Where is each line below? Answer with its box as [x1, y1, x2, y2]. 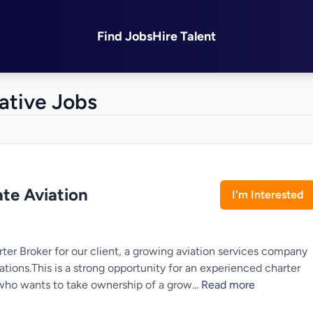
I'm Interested [232, 188, 303, 201]
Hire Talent [152, 29, 216, 44]
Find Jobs [97, 29, 152, 44]
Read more [201, 278, 255, 291]
